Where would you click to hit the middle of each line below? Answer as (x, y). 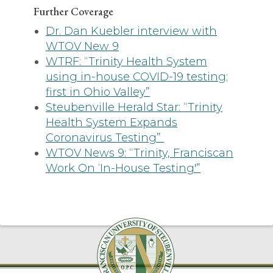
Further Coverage (73, 11)
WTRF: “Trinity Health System (126, 61)
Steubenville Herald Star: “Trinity (134, 107)
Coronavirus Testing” (105, 137)
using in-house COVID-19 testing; (137, 76)
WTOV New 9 (82, 46)
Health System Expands (112, 122)
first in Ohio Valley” (98, 92)
